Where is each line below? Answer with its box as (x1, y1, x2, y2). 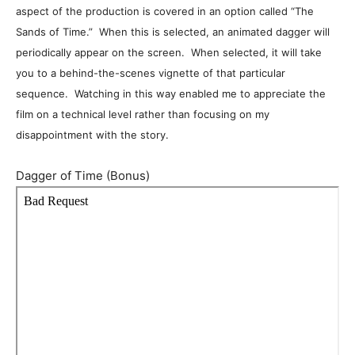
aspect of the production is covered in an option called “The (16, 5, 314, 17)
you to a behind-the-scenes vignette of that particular (16, 67, 285, 79)
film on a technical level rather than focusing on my (16, 108, 269, 120)
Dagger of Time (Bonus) (16, 168, 150, 183)
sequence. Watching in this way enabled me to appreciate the (16, 87, 326, 100)
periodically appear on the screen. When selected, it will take (16, 46, 322, 59)
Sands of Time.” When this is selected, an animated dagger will (16, 25, 330, 38)
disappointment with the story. (16, 128, 169, 141)
